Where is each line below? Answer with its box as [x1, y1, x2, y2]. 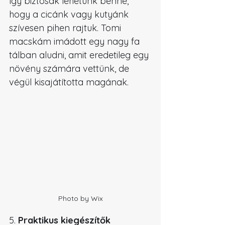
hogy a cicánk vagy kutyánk [9, 8, 131, 20]
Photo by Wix [58, 194, 103, 203]
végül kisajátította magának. [9, 76, 129, 88]
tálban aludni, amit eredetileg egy [9, 49, 151, 61]
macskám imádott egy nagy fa [9, 35, 142, 47]
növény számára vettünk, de [9, 62, 132, 74]
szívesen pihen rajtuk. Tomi [9, 22, 124, 34]
